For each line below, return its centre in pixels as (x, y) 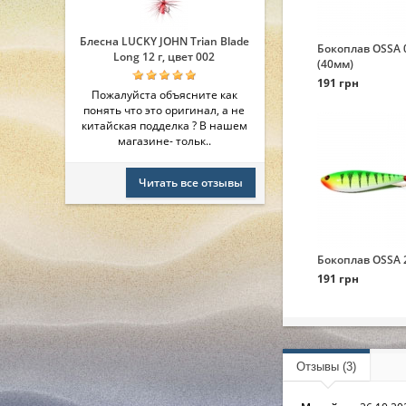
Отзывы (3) (326, 367)
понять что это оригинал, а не (164, 110)
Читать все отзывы (191, 183)
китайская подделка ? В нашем (164, 126)
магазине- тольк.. (164, 141)
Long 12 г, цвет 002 (164, 57)
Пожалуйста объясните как (164, 95)
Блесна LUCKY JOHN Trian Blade (164, 41)
